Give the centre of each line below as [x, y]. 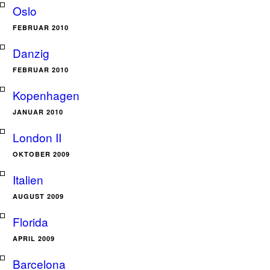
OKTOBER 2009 [41, 154]
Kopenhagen [46, 95]
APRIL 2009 [34, 238]
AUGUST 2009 [38, 196]
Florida [30, 221]
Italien [28, 179]
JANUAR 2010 [38, 112]
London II [37, 137]
